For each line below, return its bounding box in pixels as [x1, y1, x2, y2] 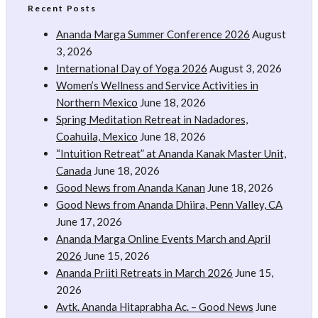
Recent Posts [28, 3, 97, 14]
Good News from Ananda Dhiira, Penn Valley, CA [56, 198, 283, 212]
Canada [56, 164, 92, 177]
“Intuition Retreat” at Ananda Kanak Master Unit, [56, 147, 286, 160]
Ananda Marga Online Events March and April [56, 232, 270, 246]
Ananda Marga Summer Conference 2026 [56, 28, 250, 41]
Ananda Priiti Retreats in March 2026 [56, 266, 233, 280]
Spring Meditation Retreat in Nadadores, [56, 113, 248, 126]
